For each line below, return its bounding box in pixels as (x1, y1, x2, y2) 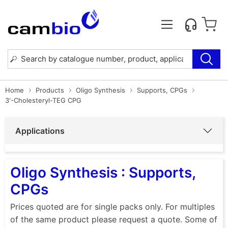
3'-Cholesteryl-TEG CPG (5, 96, 81, 104)
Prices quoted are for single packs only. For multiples (10, 201, 215, 212)
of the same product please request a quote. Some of (10, 214, 217, 224)
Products (36, 85, 64, 94)
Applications (15, 125, 65, 136)
